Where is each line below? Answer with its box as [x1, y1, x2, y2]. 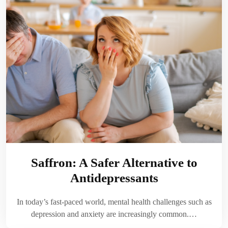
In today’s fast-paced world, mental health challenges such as [16, 197, 212, 207]
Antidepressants [70, 171, 158, 185]
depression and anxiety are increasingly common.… [31, 210, 197, 219]
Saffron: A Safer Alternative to [31, 156, 197, 170]
